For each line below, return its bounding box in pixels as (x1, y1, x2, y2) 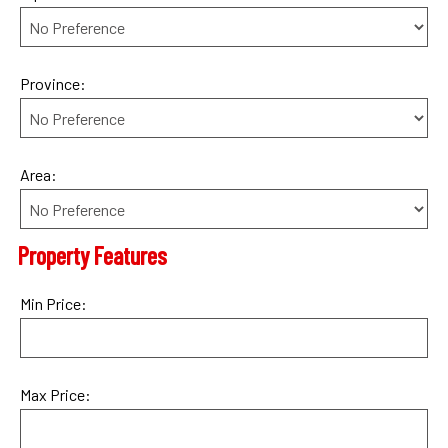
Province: (20, 74, 86, 94)
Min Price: (20, 294, 87, 314)
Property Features (18, 241, 167, 271)
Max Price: (20, 385, 91, 405)
